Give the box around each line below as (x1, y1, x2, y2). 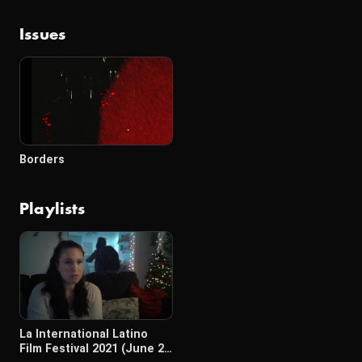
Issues (19, 27, 66, 42)
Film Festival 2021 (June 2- (19, 342, 169, 356)
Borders (19, 153, 65, 166)
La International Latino (19, 327, 148, 341)
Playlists (19, 202, 86, 217)
